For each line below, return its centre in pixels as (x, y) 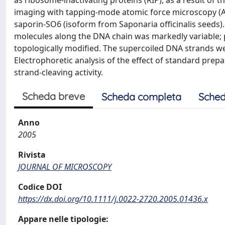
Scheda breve (53, 96)
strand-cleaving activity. (59, 72)
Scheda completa (141, 97)
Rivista (32, 155)
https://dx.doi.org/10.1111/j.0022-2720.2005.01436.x (113, 199)
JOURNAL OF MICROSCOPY (65, 167)
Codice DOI (40, 187)
